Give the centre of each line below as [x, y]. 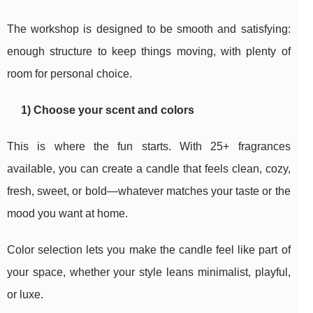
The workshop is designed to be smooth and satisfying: [149, 29]
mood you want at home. [67, 214]
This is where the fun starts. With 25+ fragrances [149, 147]
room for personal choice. [70, 74]
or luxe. [25, 295]
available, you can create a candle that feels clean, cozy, [149, 169]
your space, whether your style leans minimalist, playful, [149, 272]
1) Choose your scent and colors [108, 110]
